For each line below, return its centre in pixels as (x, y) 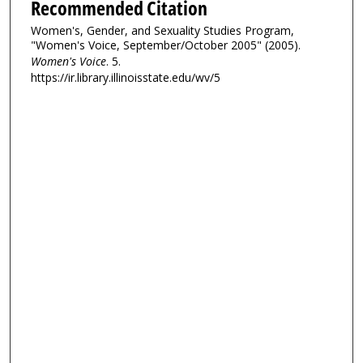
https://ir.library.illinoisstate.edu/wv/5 (126, 77)
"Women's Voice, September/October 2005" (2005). (166, 45)
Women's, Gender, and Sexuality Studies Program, (162, 30)
